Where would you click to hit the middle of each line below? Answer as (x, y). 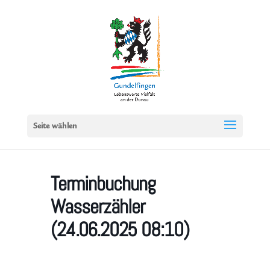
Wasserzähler (98, 207)
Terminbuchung (103, 184)
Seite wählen (55, 127)
